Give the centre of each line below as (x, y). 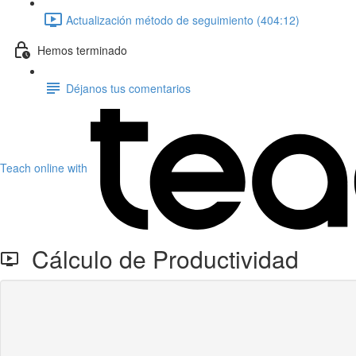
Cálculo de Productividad (159, 259)
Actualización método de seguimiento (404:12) (183, 19)
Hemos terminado (82, 50)
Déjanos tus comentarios (128, 88)
